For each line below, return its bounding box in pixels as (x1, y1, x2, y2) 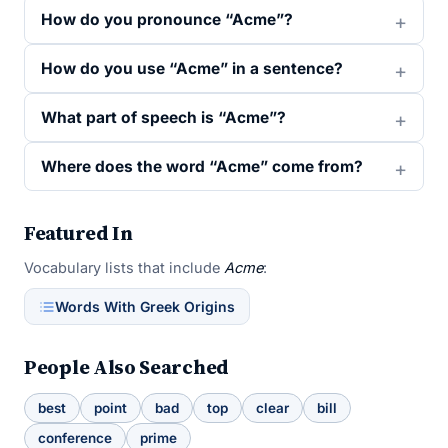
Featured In (24, 219, 133, 247)
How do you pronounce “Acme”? (41, 10, 293, 29)
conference (38, 430, 112, 446)
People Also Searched (24, 353, 229, 381)
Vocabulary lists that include (24, 259, 224, 276)
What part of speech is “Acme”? (41, 108, 286, 127)
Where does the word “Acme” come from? (41, 157, 363, 176)
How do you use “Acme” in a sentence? (41, 59, 343, 78)
